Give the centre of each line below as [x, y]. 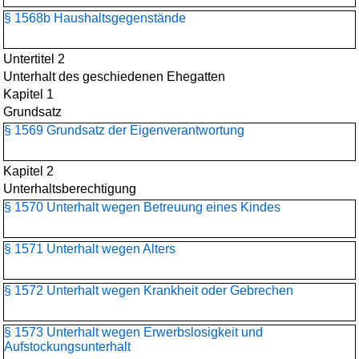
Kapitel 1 [28, 94]
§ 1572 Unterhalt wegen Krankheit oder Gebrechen [149, 290]
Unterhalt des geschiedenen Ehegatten [114, 77]
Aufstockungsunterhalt [67, 347]
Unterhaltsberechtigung [70, 189]
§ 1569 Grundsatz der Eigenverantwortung [124, 130]
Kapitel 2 [28, 171]
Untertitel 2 [34, 59]
